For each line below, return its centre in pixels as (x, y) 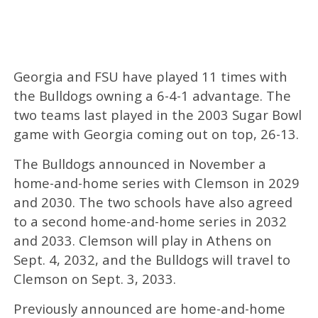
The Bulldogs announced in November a (139, 164)
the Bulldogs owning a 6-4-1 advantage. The (152, 96)
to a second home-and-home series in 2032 (150, 221)
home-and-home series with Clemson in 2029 (156, 183)
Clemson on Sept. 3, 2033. (94, 279)
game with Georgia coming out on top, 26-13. (156, 134)
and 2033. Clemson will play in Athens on (142, 241)
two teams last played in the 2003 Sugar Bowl (157, 115)
